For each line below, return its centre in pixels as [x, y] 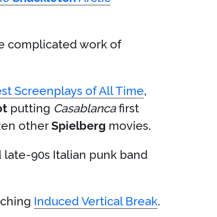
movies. [128, 126]
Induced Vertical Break [96, 201]
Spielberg [78, 126]
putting [30, 108]
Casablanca [85, 108]
